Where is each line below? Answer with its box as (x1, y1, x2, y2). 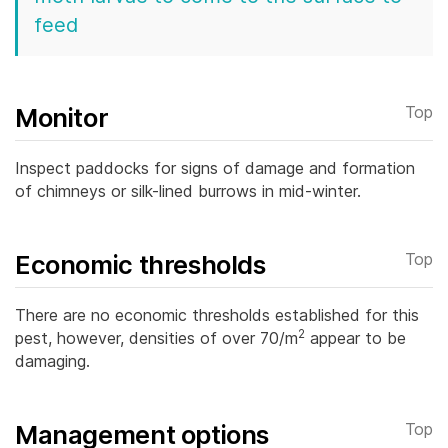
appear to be (305, 328, 406, 349)
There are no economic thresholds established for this (15, 305, 419, 326)
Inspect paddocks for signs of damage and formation (15, 158, 415, 179)
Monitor (15, 102, 109, 134)
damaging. (15, 351, 90, 372)
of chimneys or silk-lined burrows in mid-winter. (15, 181, 361, 202)
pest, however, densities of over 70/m (15, 328, 298, 349)
